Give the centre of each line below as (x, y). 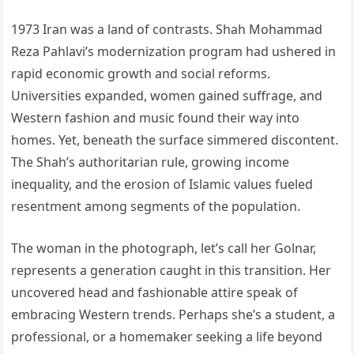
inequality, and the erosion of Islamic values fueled (162, 185)
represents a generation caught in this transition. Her (171, 271)
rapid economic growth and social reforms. (141, 74)
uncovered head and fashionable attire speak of (155, 293)
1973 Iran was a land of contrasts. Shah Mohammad (167, 30)
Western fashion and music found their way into (156, 118)
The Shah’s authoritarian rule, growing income (151, 162)
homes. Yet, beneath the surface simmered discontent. (175, 140)
